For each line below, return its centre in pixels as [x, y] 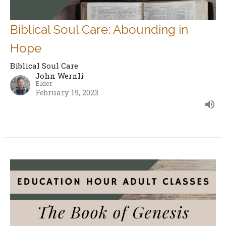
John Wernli [60, 76]
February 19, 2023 [67, 93]
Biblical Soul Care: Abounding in [99, 30]
